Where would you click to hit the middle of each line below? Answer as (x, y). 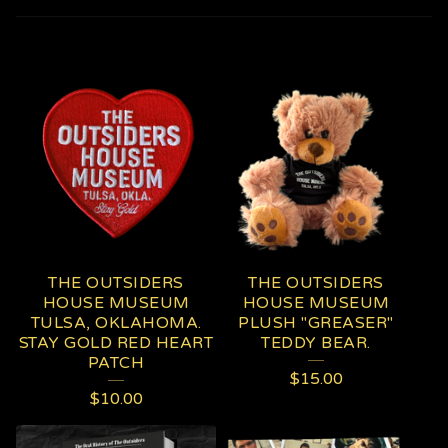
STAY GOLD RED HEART (116, 343)
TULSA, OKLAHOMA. (116, 323)
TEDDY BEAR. (316, 343)
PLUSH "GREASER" (316, 323)
